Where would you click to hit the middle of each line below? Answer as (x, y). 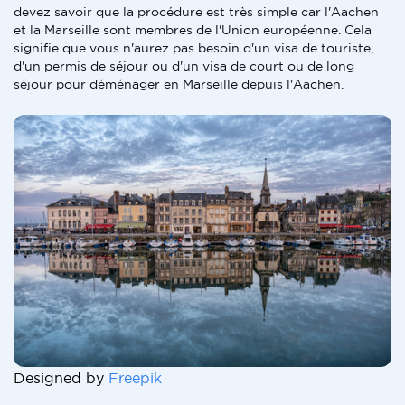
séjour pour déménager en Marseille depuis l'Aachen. (179, 84)
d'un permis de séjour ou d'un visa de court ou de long (184, 66)
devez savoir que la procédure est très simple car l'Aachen (196, 12)
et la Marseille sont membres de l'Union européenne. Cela (193, 30)
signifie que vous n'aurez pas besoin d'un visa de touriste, (193, 48)
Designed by (61, 377)
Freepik (135, 377)
